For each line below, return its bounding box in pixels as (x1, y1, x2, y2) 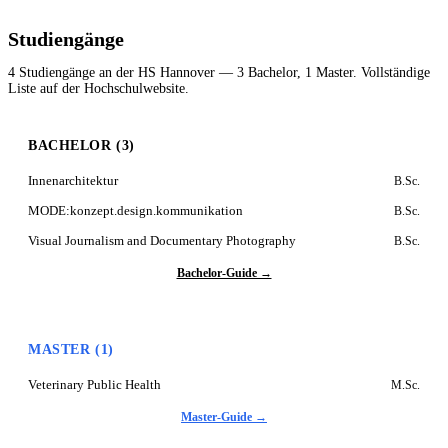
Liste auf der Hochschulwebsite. (8, 81, 189, 97)
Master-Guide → (181, 410, 267, 425)
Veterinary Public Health (28, 377, 161, 393)
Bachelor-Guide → (176, 266, 272, 281)
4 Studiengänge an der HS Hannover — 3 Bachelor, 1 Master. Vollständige (8, 65, 430, 81)
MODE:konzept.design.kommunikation (28, 203, 243, 219)
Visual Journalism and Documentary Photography (28, 233, 296, 249)
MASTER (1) (28, 341, 114, 358)
